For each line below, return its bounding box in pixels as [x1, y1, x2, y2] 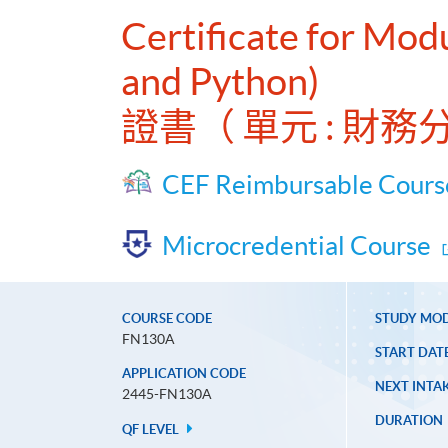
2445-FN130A [122, 386, 212, 403]
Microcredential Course [162, 231, 431, 261]
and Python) [121, 60, 319, 104]
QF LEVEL [122, 422, 182, 438]
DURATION [374, 413, 443, 429]
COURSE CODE [122, 311, 212, 327]
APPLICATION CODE [122, 366, 246, 382]
